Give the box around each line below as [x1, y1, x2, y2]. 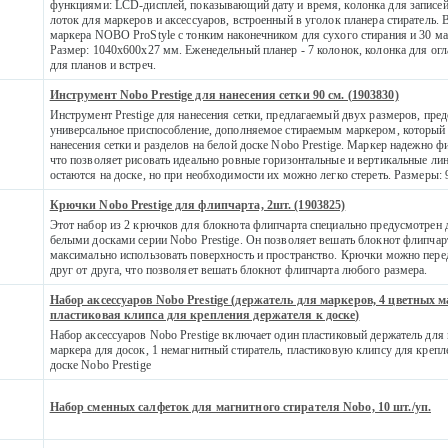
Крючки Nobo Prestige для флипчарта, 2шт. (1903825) [49, 197, 346, 212]
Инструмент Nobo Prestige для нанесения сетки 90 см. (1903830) [49, 87, 399, 102]
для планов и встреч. [49, 57, 156, 72]
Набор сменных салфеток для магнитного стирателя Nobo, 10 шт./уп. [49, 399, 431, 414]
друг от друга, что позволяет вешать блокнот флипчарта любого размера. [49, 262, 428, 277]
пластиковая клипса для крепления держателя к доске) [49, 307, 360, 322]
